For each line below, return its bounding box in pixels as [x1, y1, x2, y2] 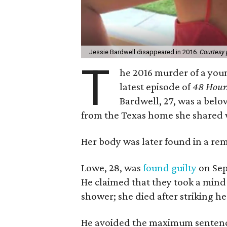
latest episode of [120, 80, 193, 93]
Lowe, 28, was [81, 161, 143, 174]
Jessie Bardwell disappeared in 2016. [89, 48, 200, 56]
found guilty [143, 161, 197, 174]
